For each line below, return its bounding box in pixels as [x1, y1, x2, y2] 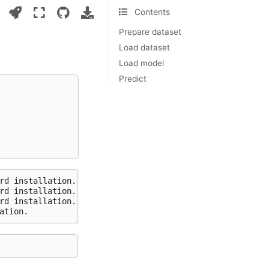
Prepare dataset [118, 27, 181, 37]
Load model [118, 58, 164, 68]
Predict [118, 74, 147, 83]
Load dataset [118, 43, 170, 52]
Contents [131, 7, 172, 17]
